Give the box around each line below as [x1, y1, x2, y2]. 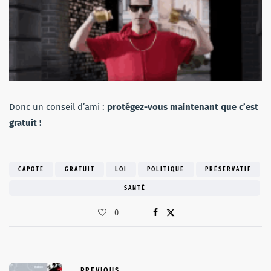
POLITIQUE [147, 165, 185, 173]
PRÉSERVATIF [204, 165, 251, 173]
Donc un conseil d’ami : [9, 101, 107, 113]
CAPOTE [18, 165, 45, 173]
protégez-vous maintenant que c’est [107, 101, 258, 113]
